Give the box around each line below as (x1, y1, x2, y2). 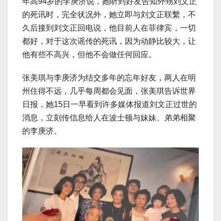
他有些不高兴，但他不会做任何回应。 (22, 50, 156, 59)
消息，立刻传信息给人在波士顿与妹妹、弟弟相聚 (22, 113, 196, 122)
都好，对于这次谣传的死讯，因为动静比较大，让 (22, 37, 196, 46)
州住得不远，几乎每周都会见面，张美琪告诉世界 (22, 87, 196, 96)
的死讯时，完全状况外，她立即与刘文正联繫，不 (22, 10, 196, 19)
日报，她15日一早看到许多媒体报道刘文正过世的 (22, 100, 197, 109)
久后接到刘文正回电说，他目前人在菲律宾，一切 (22, 24, 196, 33)
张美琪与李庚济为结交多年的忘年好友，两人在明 (22, 74, 196, 82)
